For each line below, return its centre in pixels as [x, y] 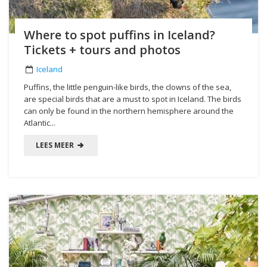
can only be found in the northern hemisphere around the [129, 111]
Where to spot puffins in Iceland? [119, 35]
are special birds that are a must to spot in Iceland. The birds [133, 99]
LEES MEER [56, 145]
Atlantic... [40, 122]
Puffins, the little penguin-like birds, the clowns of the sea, [128, 87]
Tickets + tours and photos [102, 49]
